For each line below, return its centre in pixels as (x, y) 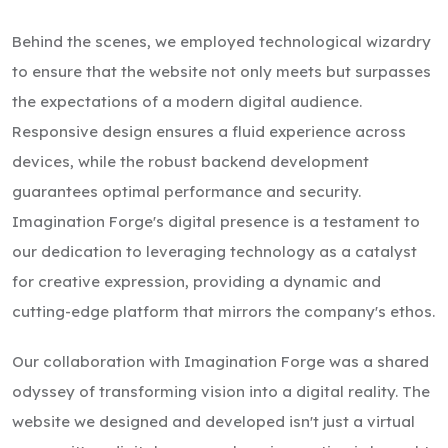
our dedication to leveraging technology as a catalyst (214, 251)
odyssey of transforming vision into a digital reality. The (221, 391)
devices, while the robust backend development (190, 161)
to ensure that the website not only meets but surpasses (221, 71)
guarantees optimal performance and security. (186, 191)
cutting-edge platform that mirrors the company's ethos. (223, 311)
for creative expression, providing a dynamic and (196, 281)
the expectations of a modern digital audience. (187, 101)
